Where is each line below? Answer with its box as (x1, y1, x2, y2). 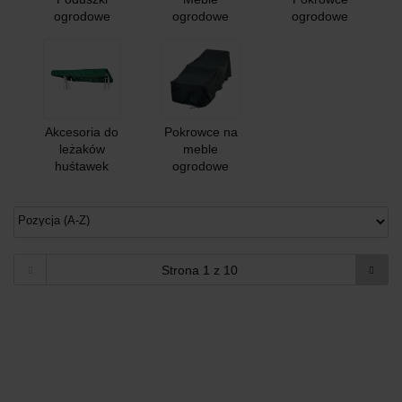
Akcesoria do (45, 124, 119, 139)
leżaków (58, 141, 105, 156)
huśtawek (55, 158, 109, 173)
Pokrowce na (163, 124, 238, 139)
